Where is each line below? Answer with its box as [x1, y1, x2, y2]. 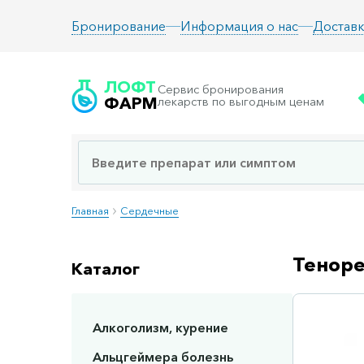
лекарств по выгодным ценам [158, 94, 324, 109]
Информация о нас [180, 17, 298, 34]
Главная [71, 205, 109, 217]
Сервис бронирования [158, 82, 284, 97]
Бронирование [71, 18, 166, 34]
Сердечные [120, 205, 179, 217]
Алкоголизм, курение [92, 319, 228, 336]
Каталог [71, 259, 140, 279]
